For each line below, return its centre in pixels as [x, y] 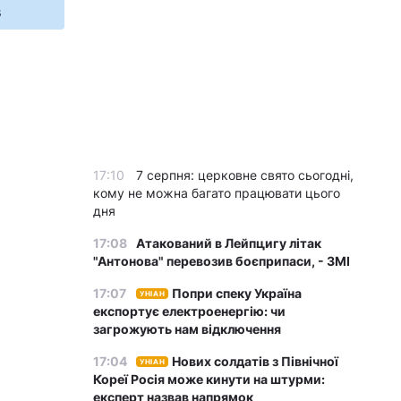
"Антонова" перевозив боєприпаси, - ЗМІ [222, 261]
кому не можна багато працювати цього [217, 193]
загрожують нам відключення [187, 329]
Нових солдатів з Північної [256, 361]
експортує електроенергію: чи [189, 311]
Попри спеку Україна [237, 293]
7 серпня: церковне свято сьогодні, [245, 175]
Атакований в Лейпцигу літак [229, 243]
